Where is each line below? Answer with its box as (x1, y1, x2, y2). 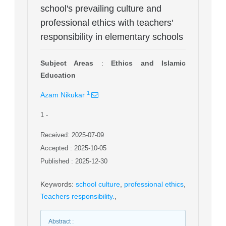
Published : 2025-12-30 (40, 157, 107, 165)
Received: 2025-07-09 (40, 131, 104, 139)
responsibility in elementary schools (40, 31, 183, 42)
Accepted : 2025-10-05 (40, 144, 106, 152)
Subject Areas (40, 59, 94, 67)
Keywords (40, 180, 72, 188)
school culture (76, 180, 120, 188)
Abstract (48, 217, 71, 225)
